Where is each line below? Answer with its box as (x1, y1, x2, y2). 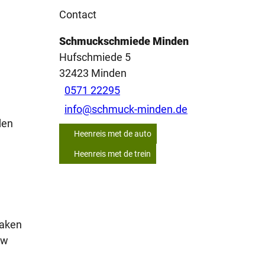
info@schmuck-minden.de (64, 103, 188, 116)
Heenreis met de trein (74, 148, 151, 159)
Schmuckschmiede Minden (59, 34, 189, 47)
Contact (59, 8, 96, 21)
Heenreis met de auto (74, 128, 151, 138)
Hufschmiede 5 (59, 50, 131, 63)
